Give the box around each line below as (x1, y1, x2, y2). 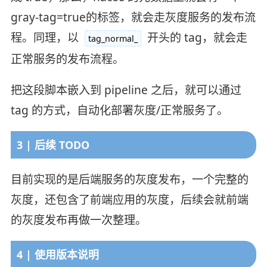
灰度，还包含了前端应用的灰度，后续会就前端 (10, 191, 249, 207)
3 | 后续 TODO (16, 137, 89, 152)
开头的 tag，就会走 (144, 29, 247, 45)
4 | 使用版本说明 (16, 247, 99, 262)
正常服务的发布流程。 (10, 51, 124, 67)
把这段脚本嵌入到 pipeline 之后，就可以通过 (10, 82, 241, 98)
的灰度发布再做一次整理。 (10, 212, 147, 228)
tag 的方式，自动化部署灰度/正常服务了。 (10, 102, 228, 118)
